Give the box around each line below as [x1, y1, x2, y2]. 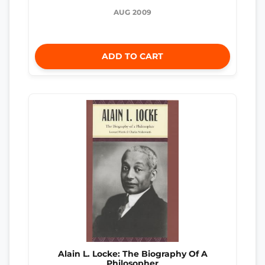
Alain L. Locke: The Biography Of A [57, 248, 208, 258]
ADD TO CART [102, 50, 163, 62]
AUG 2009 [113, 7, 152, 17]
